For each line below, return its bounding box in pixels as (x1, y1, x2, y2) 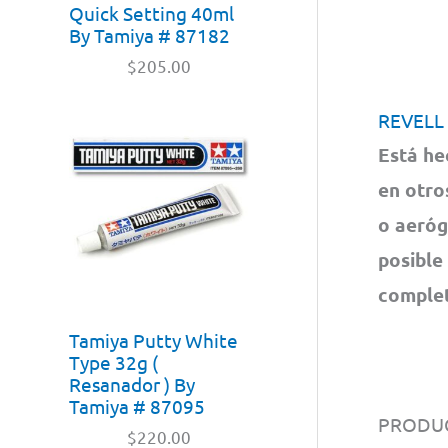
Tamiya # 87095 (69, 393, 205, 418)
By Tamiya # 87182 (69, 22, 230, 47)
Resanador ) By (69, 371, 195, 396)
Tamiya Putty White (69, 327, 238, 352)
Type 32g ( (69, 349, 158, 374)
